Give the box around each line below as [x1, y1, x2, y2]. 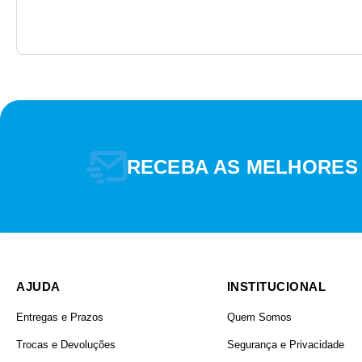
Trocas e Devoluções [16, 339, 116, 351]
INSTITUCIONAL [226, 280, 326, 293]
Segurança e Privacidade [226, 339, 344, 351]
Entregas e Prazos [16, 311, 103, 323]
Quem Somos [226, 311, 292, 323]
